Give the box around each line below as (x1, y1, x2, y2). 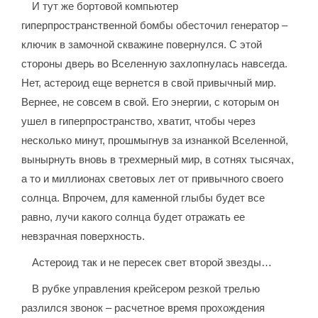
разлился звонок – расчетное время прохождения (21, 302, 265, 314)
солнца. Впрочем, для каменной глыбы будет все (21, 192, 265, 204)
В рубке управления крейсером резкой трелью (32, 283, 261, 295)
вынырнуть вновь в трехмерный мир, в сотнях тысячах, (21, 153, 295, 166)
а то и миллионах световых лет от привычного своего (21, 172, 284, 185)
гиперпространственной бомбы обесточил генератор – (21, 19, 288, 32)
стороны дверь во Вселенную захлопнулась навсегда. (21, 57, 288, 70)
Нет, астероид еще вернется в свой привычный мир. (21, 77, 277, 89)
